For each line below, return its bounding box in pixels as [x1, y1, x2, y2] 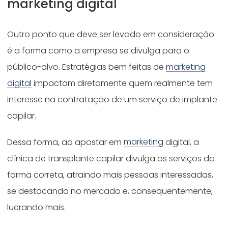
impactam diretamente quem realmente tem [32, 77, 213, 89]
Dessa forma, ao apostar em [7, 136, 124, 148]
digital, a [163, 136, 199, 148]
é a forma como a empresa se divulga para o [7, 44, 190, 56]
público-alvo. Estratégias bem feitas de [7, 61, 166, 73]
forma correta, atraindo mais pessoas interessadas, [7, 168, 214, 181]
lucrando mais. [7, 201, 66, 213]
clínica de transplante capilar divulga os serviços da [7, 152, 215, 164]
